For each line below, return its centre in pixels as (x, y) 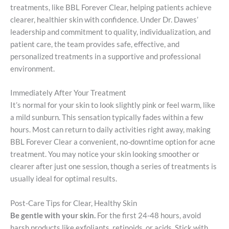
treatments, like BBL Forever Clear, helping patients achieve (111, 7)
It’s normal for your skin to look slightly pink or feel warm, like (113, 105)
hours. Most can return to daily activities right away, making (110, 130)
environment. (32, 68)
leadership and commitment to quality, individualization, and (110, 32)
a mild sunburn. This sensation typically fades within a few (107, 118)
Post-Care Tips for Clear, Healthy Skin (74, 203)
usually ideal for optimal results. (64, 179)
